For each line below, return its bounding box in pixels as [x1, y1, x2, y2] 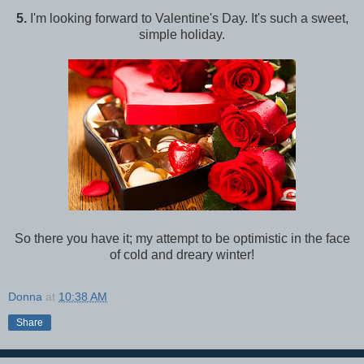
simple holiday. [139, 27, 225, 41]
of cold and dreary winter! [110, 247, 254, 262]
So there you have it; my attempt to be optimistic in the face [14, 231, 350, 245]
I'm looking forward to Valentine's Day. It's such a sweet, [26, 11, 349, 25]
